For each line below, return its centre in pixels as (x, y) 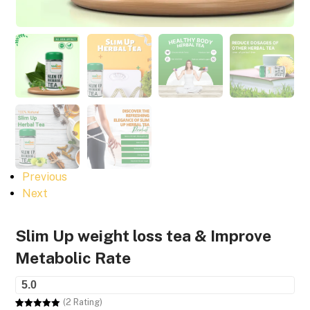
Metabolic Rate (73, 258)
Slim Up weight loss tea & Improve (144, 236)
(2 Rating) (83, 302)
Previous (45, 177)
